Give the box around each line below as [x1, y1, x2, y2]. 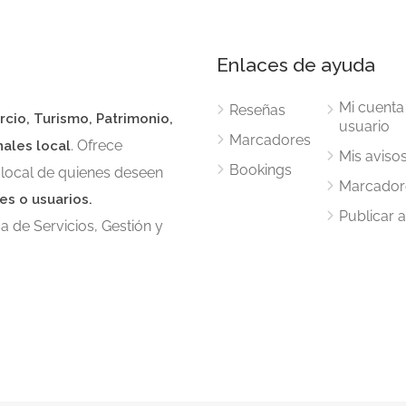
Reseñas [229, 101, 285, 119]
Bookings [229, 161, 292, 179]
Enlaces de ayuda [217, 53, 375, 76]
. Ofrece [71, 137, 122, 154]
